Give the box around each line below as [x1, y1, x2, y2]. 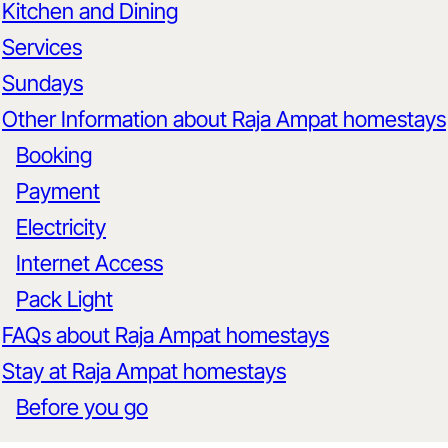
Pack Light [16, 286, 113, 313]
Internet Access [16, 250, 163, 277]
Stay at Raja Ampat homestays [2, 358, 286, 385]
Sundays [2, 70, 83, 97]
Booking [16, 142, 92, 169]
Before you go [16, 394, 148, 421]
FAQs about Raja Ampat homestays [2, 322, 329, 349]
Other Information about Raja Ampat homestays [2, 106, 446, 133]
